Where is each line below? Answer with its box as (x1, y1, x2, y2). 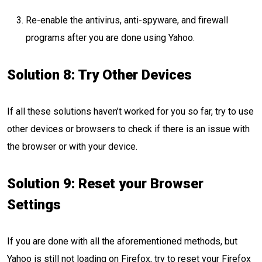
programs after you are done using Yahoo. (26, 32, 195, 43)
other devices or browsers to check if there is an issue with (7, 123, 250, 135)
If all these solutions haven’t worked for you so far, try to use (7, 106, 254, 117)
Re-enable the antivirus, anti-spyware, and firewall (26, 15, 228, 26)
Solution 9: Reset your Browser (7, 175, 204, 192)
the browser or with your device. (7, 141, 137, 152)
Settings (7, 196, 61, 213)
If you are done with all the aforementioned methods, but (7, 236, 237, 247)
